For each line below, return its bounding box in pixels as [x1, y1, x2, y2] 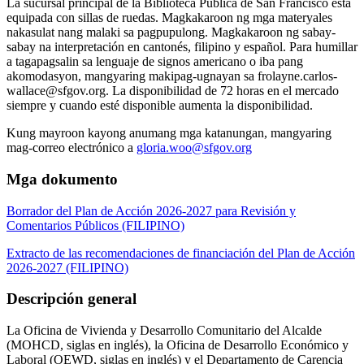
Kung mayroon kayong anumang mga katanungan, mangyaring [6, 126, 331, 141]
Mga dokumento [6, 170, 118, 188]
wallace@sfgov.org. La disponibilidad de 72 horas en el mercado [6, 84, 339, 98]
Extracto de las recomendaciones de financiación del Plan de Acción [6, 245, 355, 260]
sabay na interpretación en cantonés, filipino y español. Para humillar [6, 40, 357, 54]
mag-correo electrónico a [6, 141, 136, 155]
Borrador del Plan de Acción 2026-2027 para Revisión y [6, 203, 296, 218]
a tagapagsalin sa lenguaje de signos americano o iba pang [6, 54, 303, 69]
